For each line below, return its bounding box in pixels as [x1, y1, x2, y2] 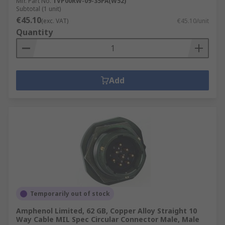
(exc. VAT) [41, 17, 68, 25]
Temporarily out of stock [30, 189, 110, 198]
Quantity [16, 27, 53, 38]
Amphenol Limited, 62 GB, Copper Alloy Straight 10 [16, 206, 197, 215]
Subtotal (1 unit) [16, 5, 61, 13]
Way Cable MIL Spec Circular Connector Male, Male [16, 214, 199, 224]
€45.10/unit [177, 17, 209, 25]
